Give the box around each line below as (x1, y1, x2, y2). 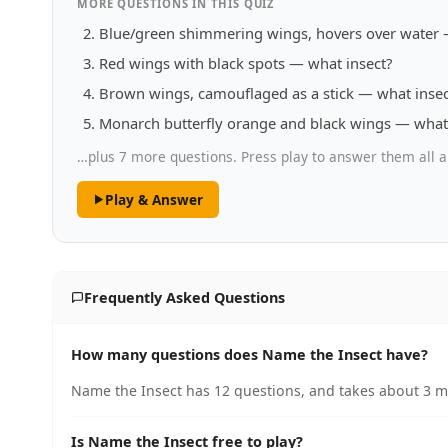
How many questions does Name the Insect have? (71, 345, 428, 364)
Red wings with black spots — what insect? (99, 53, 392, 73)
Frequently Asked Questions (83, 288, 285, 307)
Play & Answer (104, 190, 203, 209)
